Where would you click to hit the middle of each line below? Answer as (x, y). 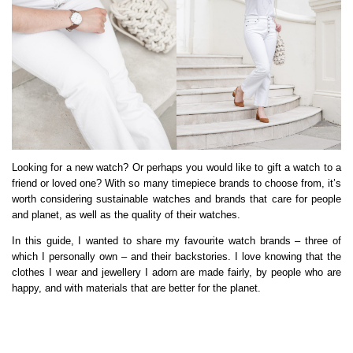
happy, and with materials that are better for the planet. (136, 288)
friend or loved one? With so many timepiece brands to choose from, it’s (176, 184)
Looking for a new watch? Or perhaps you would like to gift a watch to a (176, 168)
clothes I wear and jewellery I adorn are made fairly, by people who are (176, 273)
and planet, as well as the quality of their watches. (126, 215)
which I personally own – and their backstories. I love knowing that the (176, 257)
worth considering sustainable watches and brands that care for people (176, 199)
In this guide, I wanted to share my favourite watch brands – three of (176, 241)
